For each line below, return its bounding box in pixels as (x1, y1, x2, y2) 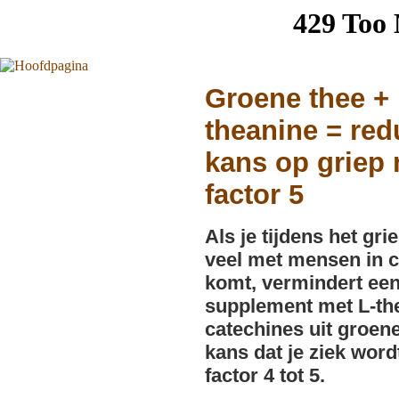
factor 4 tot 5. (205, 364, 325, 387)
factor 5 (205, 179, 304, 210)
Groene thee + (205, 83, 389, 114)
